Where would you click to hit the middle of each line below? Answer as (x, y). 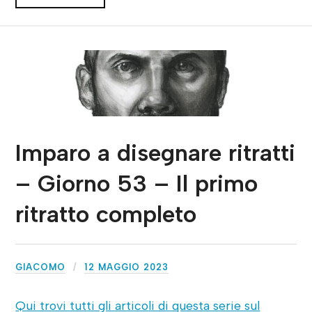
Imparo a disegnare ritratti (156, 153)
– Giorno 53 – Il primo (137, 183)
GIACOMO (41, 267)
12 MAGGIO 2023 (127, 267)
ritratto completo (106, 214)
